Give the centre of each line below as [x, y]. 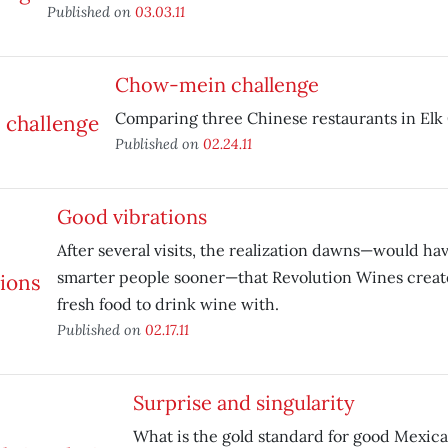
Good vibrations [131, 216]
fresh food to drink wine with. [167, 304]
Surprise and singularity [243, 402]
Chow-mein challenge [216, 84]
